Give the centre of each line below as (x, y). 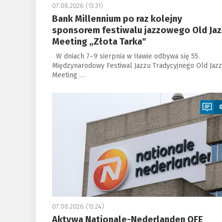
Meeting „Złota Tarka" (99, 41)
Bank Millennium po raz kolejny (117, 19)
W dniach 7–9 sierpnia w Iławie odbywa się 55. (126, 56)
